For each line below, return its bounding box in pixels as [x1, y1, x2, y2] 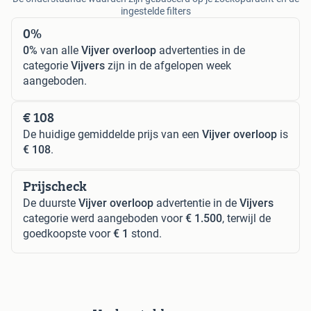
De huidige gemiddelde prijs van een [23, 127, 202, 141]
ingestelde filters [120, 5, 191, 17]
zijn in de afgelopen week [105, 58, 231, 72]
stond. [128, 226, 162, 240]
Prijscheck [23, 175, 87, 196]
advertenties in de [156, 43, 245, 57]
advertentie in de [153, 196, 239, 210]
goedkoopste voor [23, 226, 113, 240]
